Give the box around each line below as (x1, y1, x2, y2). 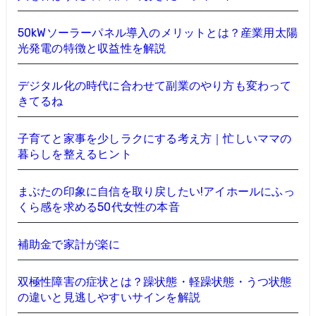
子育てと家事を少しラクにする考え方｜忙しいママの (17, 132, 292, 145)
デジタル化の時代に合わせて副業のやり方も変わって (17, 79, 292, 92)
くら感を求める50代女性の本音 (17, 200, 180, 214)
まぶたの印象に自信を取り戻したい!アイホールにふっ (17, 185, 295, 198)
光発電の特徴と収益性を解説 (17, 42, 166, 55)
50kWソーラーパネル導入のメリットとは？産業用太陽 (17, 26, 298, 39)
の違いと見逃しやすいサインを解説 (17, 291, 200, 304)
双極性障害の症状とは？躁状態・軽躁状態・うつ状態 (17, 275, 292, 288)
